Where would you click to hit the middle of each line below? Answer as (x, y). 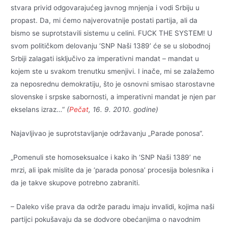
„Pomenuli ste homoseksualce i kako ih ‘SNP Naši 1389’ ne (106, 158)
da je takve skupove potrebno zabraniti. (76, 183)
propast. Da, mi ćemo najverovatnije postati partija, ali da (104, 21)
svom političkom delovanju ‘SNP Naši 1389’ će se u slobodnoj (111, 46)
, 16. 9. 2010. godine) (124, 110)
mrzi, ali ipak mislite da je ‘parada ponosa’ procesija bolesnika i (112, 170)
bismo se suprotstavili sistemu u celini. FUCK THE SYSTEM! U (112, 33)
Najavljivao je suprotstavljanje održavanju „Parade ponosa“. (107, 134)
